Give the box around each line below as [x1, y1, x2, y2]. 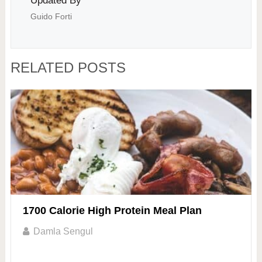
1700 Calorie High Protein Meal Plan [22, 205, 202, 217]
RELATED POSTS [10, 60, 126, 76]
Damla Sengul [33, 226, 93, 237]
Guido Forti [30, 12, 72, 22]
